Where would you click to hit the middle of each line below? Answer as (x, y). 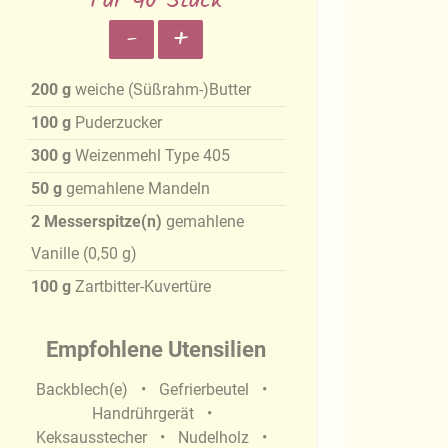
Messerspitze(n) (103, 222)
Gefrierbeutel (206, 390)
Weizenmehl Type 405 (153, 156)
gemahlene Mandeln (138, 189)
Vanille (55, 254)
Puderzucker (119, 123)
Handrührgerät (144, 414)
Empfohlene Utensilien (156, 350)
